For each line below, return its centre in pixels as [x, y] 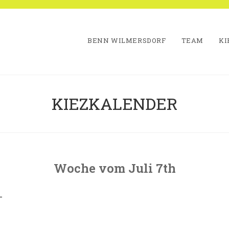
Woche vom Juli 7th [114, 168]
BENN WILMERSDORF [127, 40]
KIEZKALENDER [114, 104]
